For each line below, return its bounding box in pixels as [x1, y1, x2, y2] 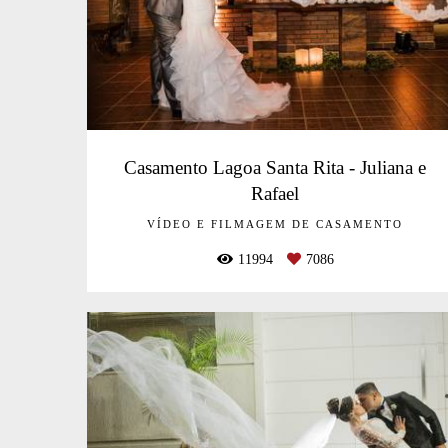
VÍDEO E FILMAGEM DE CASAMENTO [147, 219, 404, 231]
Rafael [251, 183, 300, 205]
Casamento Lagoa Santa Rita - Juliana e [124, 157, 427, 179]
